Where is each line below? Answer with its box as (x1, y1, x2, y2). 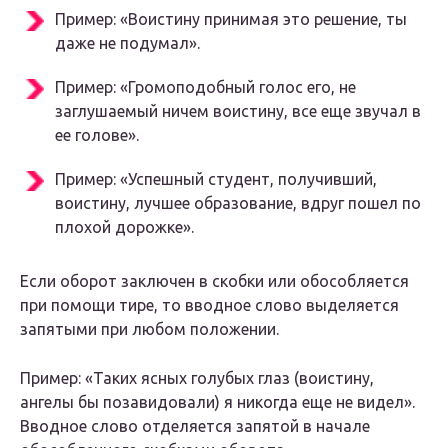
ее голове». (55, 126, 139, 145)
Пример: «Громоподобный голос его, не (55, 78, 356, 97)
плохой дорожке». (55, 218, 194, 237)
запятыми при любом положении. (20, 320, 279, 339)
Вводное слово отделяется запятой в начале (20, 417, 370, 436)
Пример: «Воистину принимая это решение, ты (55, 10, 407, 29)
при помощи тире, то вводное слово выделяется (20, 296, 399, 315)
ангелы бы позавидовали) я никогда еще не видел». (20, 393, 415, 412)
